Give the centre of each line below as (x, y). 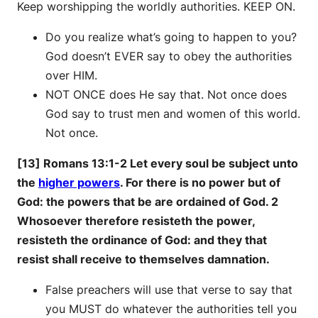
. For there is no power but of (200, 182)
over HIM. (71, 75)
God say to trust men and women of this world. (173, 113)
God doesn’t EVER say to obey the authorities (169, 56)
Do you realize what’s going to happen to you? (171, 37)
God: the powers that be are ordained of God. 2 (148, 201)
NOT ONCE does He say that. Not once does (166, 94)
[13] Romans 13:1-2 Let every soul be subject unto (158, 163)
